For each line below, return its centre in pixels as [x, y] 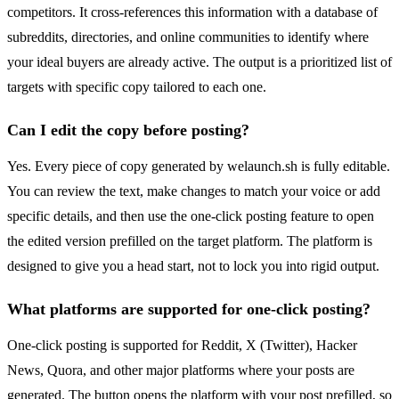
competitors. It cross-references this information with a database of [192, 12]
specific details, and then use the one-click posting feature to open [191, 216]
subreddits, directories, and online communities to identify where [188, 37]
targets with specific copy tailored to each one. [137, 87]
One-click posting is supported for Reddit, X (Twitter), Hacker [182, 346]
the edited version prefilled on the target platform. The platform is [190, 241]
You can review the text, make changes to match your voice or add [194, 191]
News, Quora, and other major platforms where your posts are [181, 370]
